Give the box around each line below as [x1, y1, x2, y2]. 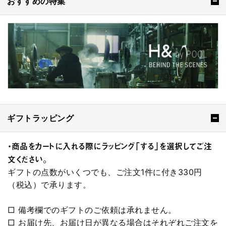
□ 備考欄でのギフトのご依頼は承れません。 [8, 205, 177, 215]
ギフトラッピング [7, 113, 74, 124]
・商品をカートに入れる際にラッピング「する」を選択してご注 [8, 140, 212, 152]
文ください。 [8, 153, 47, 165]
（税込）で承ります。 [8, 180, 91, 190]
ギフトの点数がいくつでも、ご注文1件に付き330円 [8, 167, 202, 178]
